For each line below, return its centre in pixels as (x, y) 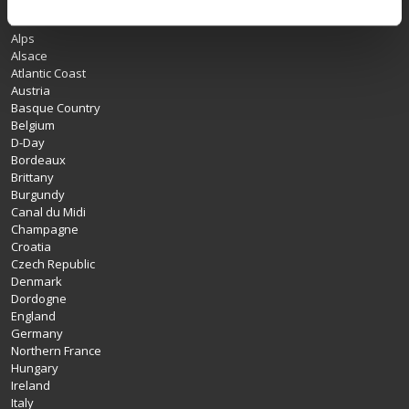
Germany (37, 334)
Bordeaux (38, 160)
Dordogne (39, 299)
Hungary (35, 368)
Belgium (33, 126)
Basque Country (56, 108)
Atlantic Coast (48, 73)
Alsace (29, 56)
